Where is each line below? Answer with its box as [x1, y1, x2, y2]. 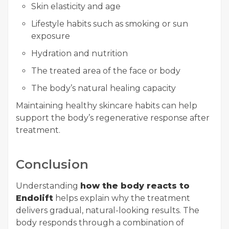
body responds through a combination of [16, 218, 184, 228]
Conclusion [16, 157, 88, 172]
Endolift [16, 193, 53, 203]
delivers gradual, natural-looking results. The [16, 205, 199, 216]
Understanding [16, 181, 80, 191]
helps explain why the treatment [53, 193, 190, 203]
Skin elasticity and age [31, 2, 121, 12]
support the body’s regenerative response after [16, 113, 210, 123]
